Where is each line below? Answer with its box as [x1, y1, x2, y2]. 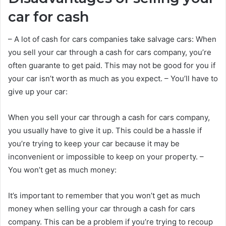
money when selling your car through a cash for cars [8, 204, 195, 213]
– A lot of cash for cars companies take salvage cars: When [8, 34, 216, 44]
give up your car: [8, 87, 68, 96]
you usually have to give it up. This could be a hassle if [8, 126, 202, 135]
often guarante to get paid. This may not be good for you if [8, 61, 215, 70]
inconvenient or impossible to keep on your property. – [8, 152, 204, 161]
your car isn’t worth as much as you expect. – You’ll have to [8, 74, 218, 83]
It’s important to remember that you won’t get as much [8, 191, 200, 200]
